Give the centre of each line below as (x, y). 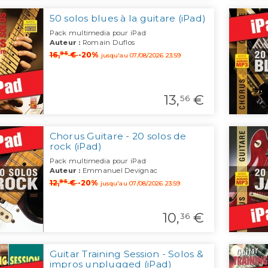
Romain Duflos (107, 43)
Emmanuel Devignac (119, 171)
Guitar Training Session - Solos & (126, 254)
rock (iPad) (76, 147)
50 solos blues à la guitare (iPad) (127, 19)
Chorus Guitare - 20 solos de (118, 136)
